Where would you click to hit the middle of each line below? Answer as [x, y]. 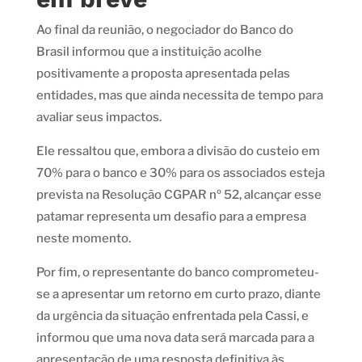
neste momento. [83, 239]
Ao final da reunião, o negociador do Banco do [164, 30]
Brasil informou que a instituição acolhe [149, 52]
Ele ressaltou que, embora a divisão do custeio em [178, 152]
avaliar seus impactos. [99, 118]
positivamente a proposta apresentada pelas [163, 74]
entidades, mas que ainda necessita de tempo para [179, 96]
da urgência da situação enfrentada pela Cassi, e [172, 316]
